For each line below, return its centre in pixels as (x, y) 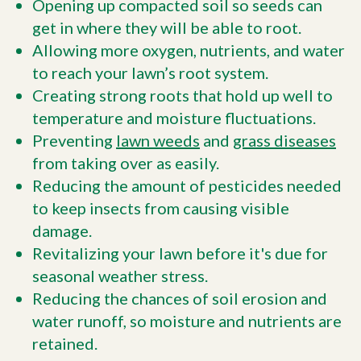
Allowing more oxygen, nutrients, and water (189, 50)
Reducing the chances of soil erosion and (180, 298)
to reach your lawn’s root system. (150, 72)
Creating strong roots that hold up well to (183, 95)
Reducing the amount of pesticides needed (187, 185)
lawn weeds (158, 140)
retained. (65, 343)
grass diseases (284, 140)
